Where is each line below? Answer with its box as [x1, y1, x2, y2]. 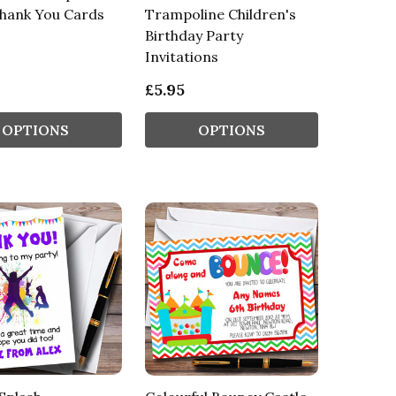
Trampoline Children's [144, 4, 296, 23]
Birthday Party [144, 26, 243, 44]
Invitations [144, 47, 218, 65]
